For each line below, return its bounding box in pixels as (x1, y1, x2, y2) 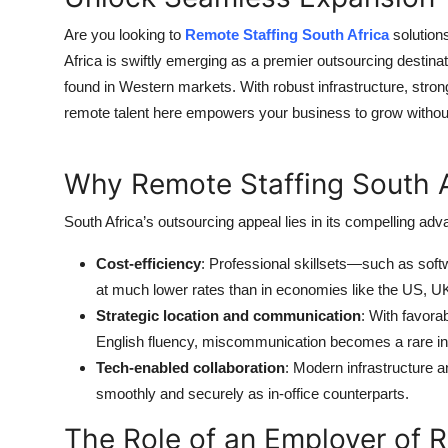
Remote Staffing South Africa (185, 25, 389, 43)
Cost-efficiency (96, 254, 201, 272)
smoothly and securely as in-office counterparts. (96, 384, 409, 402)
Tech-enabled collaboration (96, 358, 285, 376)
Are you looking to (64, 25, 185, 43)
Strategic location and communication (96, 306, 361, 324)
